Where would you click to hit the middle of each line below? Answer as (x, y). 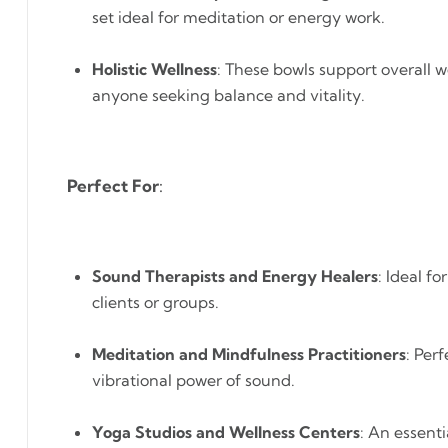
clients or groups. (155, 302)
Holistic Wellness (154, 69)
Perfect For (113, 185)
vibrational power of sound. (193, 380)
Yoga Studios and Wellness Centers (226, 432)
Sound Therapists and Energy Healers (235, 276)
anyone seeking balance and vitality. (228, 95)
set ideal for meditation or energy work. (238, 17)
